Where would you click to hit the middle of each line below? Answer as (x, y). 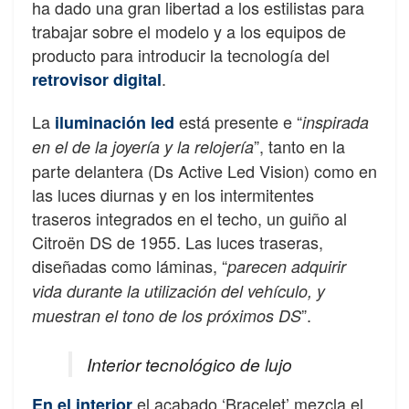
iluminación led (115, 123)
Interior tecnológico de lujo (189, 363)
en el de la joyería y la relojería (143, 147)
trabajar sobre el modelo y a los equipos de (189, 31)
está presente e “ (238, 122)
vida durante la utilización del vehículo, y (178, 291)
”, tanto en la (299, 147)
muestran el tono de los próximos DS (167, 316)
